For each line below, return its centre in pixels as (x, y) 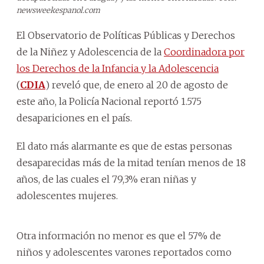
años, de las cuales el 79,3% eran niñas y (106, 179)
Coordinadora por (204, 52)
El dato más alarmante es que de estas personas (124, 146)
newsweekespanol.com (58, 10)
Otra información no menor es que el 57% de (119, 235)
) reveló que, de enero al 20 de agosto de (137, 85)
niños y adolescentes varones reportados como (124, 252)
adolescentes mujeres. (67, 195)
